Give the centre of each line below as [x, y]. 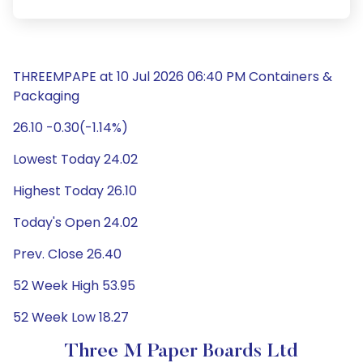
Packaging [46, 96]
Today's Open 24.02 [75, 222]
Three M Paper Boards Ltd [181, 352]
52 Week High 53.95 [74, 286]
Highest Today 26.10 [75, 191]
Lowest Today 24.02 [75, 159]
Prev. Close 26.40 [67, 254]
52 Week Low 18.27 [71, 317]
